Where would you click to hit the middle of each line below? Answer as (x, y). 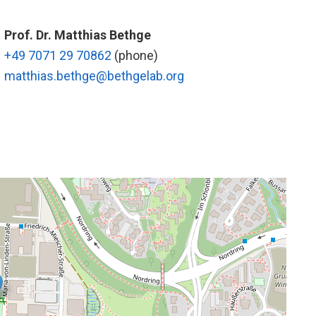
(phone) (136, 55)
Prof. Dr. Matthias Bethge (78, 35)
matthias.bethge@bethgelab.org (94, 76)
